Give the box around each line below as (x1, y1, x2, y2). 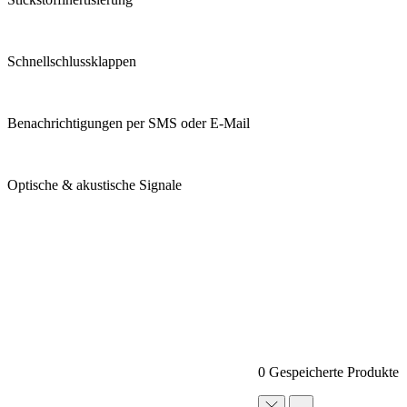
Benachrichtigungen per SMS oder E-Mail (7, 114, 250, 131)
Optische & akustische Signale (7, 176, 182, 193)
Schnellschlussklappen (7, 53, 136, 69)
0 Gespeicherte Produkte (258, 363, 399, 380)
